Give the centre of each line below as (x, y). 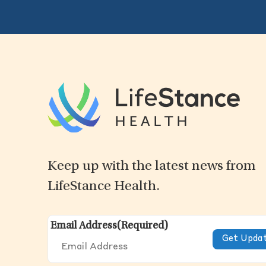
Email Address (84, 227)
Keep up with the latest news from (152, 167)
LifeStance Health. (104, 187)
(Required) (142, 227)
